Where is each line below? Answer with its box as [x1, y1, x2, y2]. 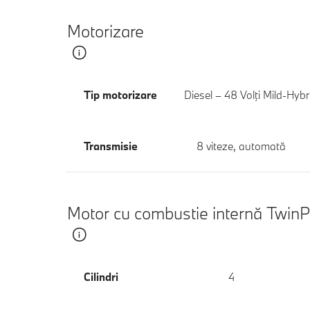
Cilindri [84, 269, 118, 284]
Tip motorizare [84, 87, 157, 102]
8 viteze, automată [196, 138, 286, 153]
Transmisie [84, 138, 138, 153]
